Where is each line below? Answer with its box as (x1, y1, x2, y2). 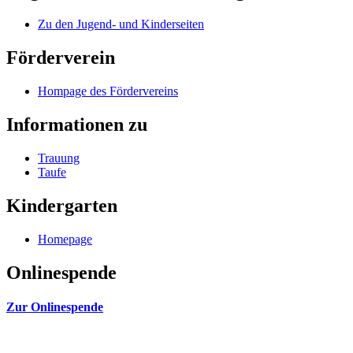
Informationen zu (6, 113, 147, 135)
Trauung (38, 150, 80, 165)
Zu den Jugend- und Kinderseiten (38, 17, 204, 32)
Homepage (38, 232, 92, 246)
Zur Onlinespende (6, 299, 103, 314)
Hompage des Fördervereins (38, 84, 178, 98)
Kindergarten (6, 195, 117, 216)
